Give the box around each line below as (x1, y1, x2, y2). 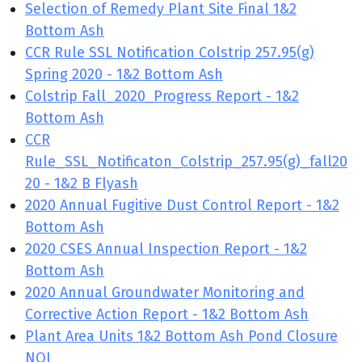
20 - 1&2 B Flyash (25, 175, 138, 192)
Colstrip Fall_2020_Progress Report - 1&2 (25, 87, 299, 105)
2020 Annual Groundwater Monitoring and (25, 284, 305, 301)
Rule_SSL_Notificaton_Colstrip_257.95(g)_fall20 (25, 153, 347, 170)
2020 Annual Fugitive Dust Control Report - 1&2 (25, 196, 339, 214)
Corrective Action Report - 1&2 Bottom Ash (25, 305, 309, 323)
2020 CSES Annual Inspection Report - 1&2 (25, 240, 307, 258)
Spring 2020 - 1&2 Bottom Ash (25, 65, 223, 83)
